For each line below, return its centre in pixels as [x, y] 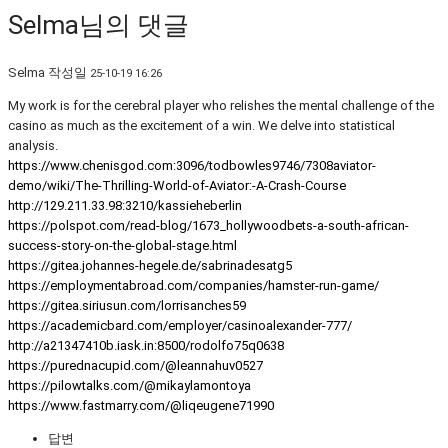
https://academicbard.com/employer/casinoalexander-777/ [180, 325]
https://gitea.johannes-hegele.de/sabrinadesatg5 [150, 265]
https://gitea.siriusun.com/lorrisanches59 [127, 305]
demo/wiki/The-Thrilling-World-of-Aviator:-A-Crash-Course [177, 185]
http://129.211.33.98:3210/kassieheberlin [125, 205]
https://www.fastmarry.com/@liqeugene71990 [141, 405]
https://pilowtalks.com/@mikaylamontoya [129, 385]
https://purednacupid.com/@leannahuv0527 [135, 365]
